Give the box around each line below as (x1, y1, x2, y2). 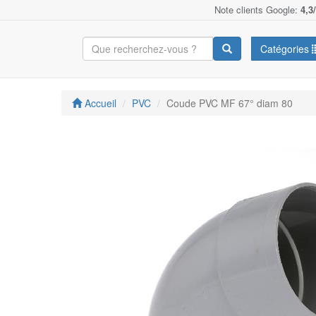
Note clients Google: (214, 3, 300, 16)
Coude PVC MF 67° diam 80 (166, 96, 293, 110)
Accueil (82, 96, 116, 110)
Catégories (260, 42, 312, 56)
